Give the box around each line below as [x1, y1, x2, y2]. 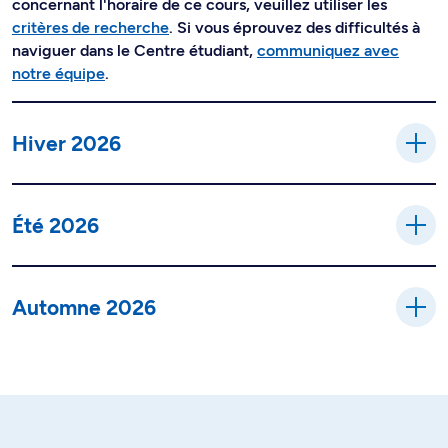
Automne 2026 [12, 294, 156, 320]
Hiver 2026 [12, 130, 121, 156]
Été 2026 [12, 212, 99, 238]
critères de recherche [12, 18, 169, 37]
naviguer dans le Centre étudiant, [12, 41, 257, 60]
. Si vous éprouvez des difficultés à [169, 18, 420, 37]
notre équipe [12, 64, 105, 83]
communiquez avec [257, 41, 399, 60]
